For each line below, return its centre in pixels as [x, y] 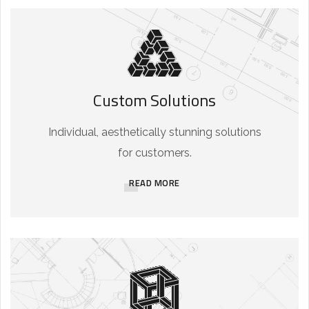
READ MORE [154, 183]
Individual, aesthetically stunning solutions [154, 132]
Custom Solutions [154, 100]
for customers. [154, 153]
